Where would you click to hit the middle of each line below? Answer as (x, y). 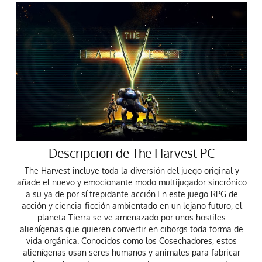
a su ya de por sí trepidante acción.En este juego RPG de (132, 194)
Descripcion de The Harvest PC (132, 153)
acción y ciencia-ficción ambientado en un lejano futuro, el (132, 206)
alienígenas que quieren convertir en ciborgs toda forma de (132, 229)
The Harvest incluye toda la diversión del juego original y (132, 171)
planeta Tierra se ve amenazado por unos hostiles (132, 218)
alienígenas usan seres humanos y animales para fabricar (132, 253)
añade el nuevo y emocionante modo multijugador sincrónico (132, 182)
